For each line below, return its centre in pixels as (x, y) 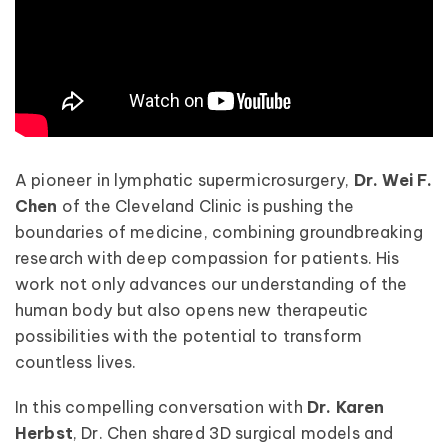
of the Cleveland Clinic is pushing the (205, 205)
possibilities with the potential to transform (189, 335)
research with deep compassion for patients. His (207, 257)
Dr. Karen (345, 406)
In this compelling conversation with (161, 406)
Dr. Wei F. (393, 179)
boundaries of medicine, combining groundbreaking (219, 231)
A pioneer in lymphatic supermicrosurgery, (184, 179)
